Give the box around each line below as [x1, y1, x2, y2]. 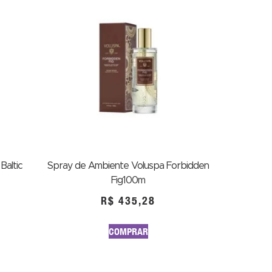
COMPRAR [108, 225, 148, 237]
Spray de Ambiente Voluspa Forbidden [47, 161, 209, 171]
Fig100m [111, 175, 145, 185]
